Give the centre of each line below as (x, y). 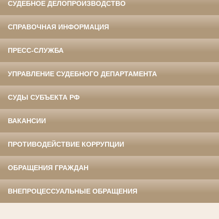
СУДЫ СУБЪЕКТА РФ (44, 98)
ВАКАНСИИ (27, 121)
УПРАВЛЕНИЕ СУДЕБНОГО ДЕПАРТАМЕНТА (82, 74)
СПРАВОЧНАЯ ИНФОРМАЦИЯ (58, 27)
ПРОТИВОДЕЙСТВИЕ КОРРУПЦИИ (66, 144)
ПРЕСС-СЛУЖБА (36, 51)
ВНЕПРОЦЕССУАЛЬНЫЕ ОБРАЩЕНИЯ (73, 191)
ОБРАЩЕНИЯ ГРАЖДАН (48, 168)
